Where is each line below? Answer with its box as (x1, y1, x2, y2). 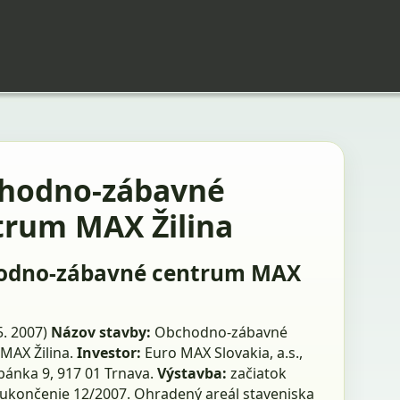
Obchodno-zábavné (150, 321, 287, 342)
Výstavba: (156, 362, 227, 383)
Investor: (76, 342, 141, 362)
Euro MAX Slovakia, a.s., (140, 342, 303, 362)
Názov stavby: (50, 321, 151, 342)
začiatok (226, 362, 287, 383)
